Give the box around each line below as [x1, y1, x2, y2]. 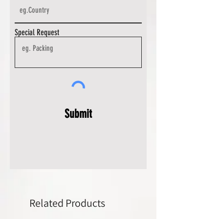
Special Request [15, 27, 59, 38]
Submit [65, 107, 92, 121]
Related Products [29, 196, 105, 210]
